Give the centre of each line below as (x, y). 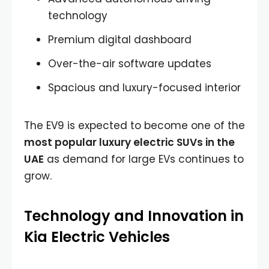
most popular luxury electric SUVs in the (129, 142)
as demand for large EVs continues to (144, 159)
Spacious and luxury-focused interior (144, 88)
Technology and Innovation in (134, 216)
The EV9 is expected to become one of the (134, 125)
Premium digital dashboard (120, 40)
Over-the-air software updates (130, 64)
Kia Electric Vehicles (97, 237)
